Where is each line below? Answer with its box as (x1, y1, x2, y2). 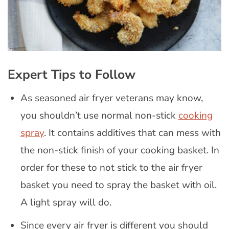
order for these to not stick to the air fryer (20, 161, 202, 174)
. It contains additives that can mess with (43, 126, 221, 140)
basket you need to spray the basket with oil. (20, 178, 217, 192)
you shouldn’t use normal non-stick (20, 108, 178, 122)
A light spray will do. (20, 195, 111, 209)
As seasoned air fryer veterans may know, (20, 91, 203, 105)
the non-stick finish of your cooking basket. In (20, 143, 219, 157)
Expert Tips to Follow (8, 66, 135, 84)
